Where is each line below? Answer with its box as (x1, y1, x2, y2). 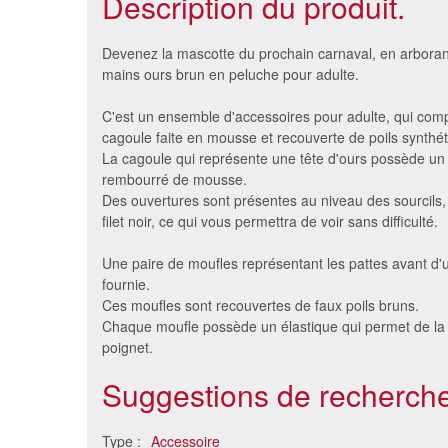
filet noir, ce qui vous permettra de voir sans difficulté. (102, 211, 438, 232)
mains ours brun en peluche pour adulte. (102, 64, 359, 85)
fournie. (102, 274, 150, 295)
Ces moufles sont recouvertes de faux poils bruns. (102, 295, 419, 316)
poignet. (102, 337, 153, 358)
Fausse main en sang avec (133, 256, 304, 277)
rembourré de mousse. (102, 169, 247, 190)
